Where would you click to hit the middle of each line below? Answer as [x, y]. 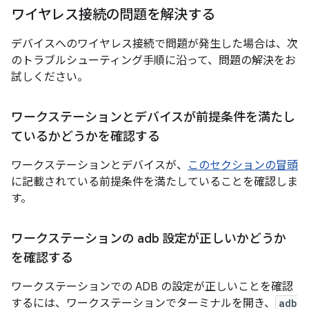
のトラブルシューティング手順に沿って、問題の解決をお [153, 61]
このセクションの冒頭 [243, 166]
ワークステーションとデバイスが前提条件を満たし [153, 118]
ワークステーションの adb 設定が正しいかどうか [149, 239]
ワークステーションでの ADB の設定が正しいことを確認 [152, 287]
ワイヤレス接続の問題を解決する [113, 15]
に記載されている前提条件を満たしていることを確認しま [154, 182]
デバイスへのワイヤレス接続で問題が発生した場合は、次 [154, 44]
